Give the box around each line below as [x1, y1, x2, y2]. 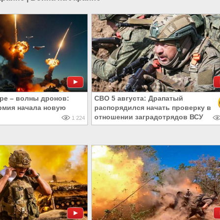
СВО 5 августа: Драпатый [94, 94, 183, 103]
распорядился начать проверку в [94, 104, 211, 112]
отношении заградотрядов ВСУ [94, 113, 203, 121]
